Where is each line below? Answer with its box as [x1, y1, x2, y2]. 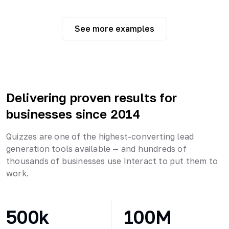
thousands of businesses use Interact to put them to [6, 155, 218, 166]
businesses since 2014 [6, 106, 141, 121]
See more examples [75, 23, 154, 34]
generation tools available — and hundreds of [6, 143, 187, 154]
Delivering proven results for [6, 89, 177, 105]
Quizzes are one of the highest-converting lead [6, 131, 194, 142]
